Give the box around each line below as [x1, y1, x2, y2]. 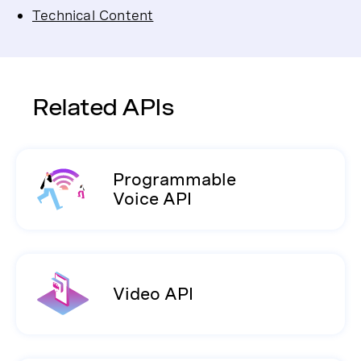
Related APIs [32, 92, 173, 121]
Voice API [113, 189, 192, 209]
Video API [113, 284, 193, 304]
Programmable [113, 169, 236, 189]
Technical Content [32, 6, 154, 23]
